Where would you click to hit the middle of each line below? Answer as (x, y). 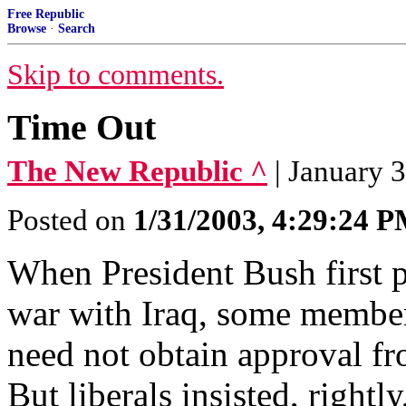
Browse (27, 29)
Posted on (70, 220)
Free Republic (46, 14)
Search (77, 29)
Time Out (82, 127)
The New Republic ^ (137, 171)
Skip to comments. (116, 75)
